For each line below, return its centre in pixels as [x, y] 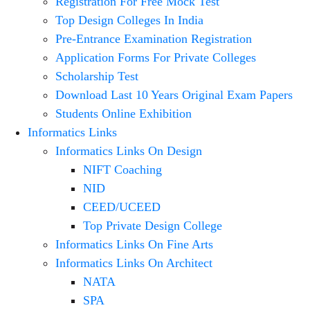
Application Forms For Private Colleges [156, 57]
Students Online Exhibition [124, 113]
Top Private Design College [153, 226]
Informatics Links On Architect [134, 263]
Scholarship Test [97, 76]
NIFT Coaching [122, 170]
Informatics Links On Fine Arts [134, 244]
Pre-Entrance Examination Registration [154, 39]
